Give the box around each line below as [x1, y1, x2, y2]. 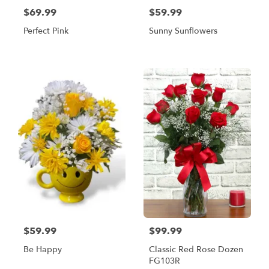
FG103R [149, 255, 180, 267]
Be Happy [23, 243, 62, 255]
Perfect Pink [23, 25, 68, 37]
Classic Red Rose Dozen [149, 243, 243, 255]
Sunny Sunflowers [149, 25, 217, 37]
